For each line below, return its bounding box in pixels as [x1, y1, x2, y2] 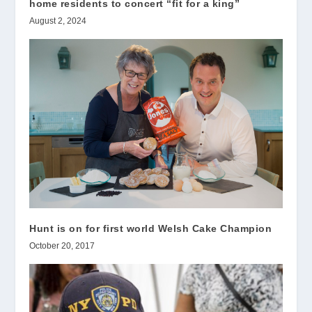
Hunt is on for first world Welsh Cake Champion [29, 222, 272, 234]
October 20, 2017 [29, 240, 95, 251]
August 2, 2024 [29, 16, 87, 26]
